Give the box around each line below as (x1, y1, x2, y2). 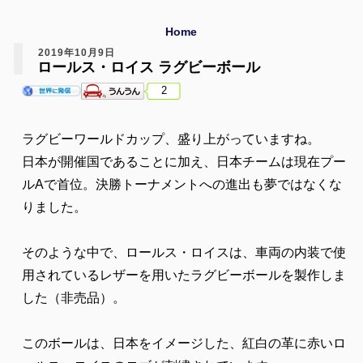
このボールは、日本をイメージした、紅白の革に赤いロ (22, 335, 346, 350)
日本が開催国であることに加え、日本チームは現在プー (22, 154, 346, 169)
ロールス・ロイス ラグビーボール (37, 58, 260, 75)
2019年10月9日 (38, 46, 115, 58)
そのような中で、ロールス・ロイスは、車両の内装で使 (22, 245, 346, 259)
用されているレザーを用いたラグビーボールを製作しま (22, 267, 346, 282)
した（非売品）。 (22, 290, 126, 305)
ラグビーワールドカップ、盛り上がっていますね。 (22, 131, 320, 146)
